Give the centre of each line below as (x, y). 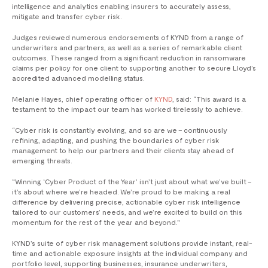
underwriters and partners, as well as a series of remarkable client (127, 48)
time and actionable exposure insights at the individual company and (130, 253)
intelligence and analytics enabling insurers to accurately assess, (121, 6)
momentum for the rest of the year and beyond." (96, 222)
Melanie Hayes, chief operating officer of (83, 99)
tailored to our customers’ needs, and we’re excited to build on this (127, 212)
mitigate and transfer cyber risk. (67, 16)
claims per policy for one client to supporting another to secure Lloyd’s (134, 68)
